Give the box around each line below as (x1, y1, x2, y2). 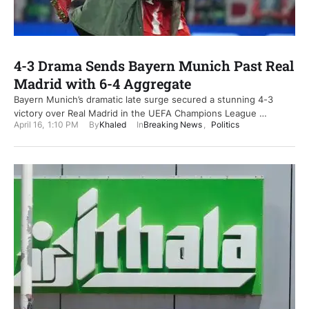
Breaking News (143, 119, 202, 130)
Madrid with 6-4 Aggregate (14, 74, 191, 93)
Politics (211, 119, 239, 130)
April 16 (14, 119, 42, 130)
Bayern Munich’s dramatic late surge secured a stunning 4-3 (14, 94, 273, 106)
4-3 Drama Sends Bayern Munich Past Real (14, 57, 294, 75)
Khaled (99, 119, 126, 130)
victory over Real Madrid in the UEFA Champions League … (14, 108, 267, 119)
